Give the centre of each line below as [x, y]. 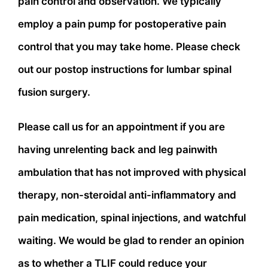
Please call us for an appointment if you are [121, 127]
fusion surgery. [54, 92]
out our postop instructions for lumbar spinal [125, 69]
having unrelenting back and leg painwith [118, 149]
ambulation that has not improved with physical [132, 172]
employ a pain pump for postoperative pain [122, 24]
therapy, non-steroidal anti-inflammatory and [127, 195]
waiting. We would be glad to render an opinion [131, 240]
